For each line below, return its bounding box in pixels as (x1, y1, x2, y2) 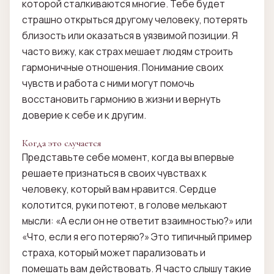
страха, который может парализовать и (22, 246, 206, 260)
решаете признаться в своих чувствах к (22, 166, 207, 180)
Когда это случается (22, 138, 101, 150)
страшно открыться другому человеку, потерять (22, 13, 248, 27)
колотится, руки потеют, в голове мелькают (22, 198, 228, 212)
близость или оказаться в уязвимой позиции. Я (22, 29, 238, 43)
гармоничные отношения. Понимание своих (22, 61, 223, 75)
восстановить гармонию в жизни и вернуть (22, 92, 221, 106)
